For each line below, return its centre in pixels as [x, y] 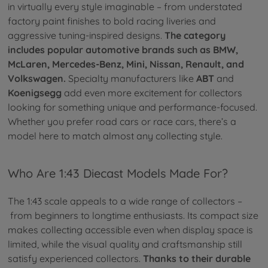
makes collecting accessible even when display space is [130, 230]
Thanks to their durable [197, 259]
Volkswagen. [37, 79]
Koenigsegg [35, 93]
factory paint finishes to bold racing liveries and [112, 21]
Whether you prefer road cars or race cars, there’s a [122, 122]
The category [195, 36]
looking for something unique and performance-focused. [133, 107]
